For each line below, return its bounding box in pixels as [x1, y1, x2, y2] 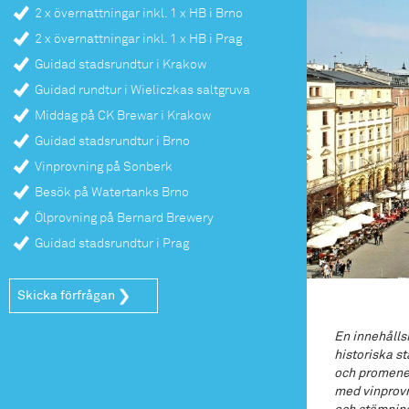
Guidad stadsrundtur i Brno [35, 134, 190, 148]
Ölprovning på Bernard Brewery [35, 211, 214, 225]
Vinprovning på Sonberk [35, 160, 173, 173]
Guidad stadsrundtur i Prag [35, 236, 189, 250]
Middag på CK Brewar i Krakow [35, 109, 211, 122]
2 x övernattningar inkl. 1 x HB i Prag [35, 32, 242, 46]
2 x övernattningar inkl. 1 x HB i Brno [35, 6, 243, 20]
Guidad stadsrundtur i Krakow [35, 58, 206, 71]
